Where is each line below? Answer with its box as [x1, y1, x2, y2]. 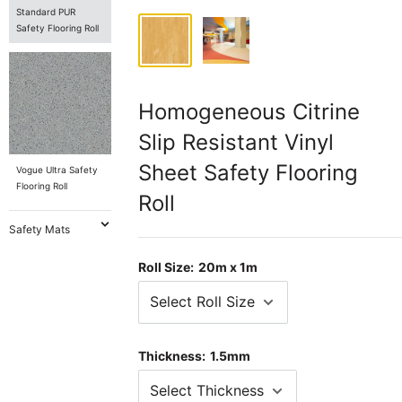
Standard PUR [16, 5, 75, 17]
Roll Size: [138, 258, 197, 275]
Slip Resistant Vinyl [138, 128, 335, 155]
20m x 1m [198, 258, 258, 275]
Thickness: [138, 347, 209, 363]
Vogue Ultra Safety [16, 164, 98, 176]
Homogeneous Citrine [138, 98, 361, 125]
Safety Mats [9, 223, 70, 237]
